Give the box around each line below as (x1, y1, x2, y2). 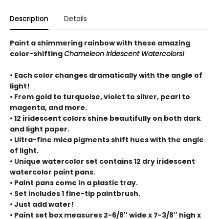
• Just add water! (10, 199, 74, 209)
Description (10, 13, 48, 23)
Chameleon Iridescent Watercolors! (64, 48, 184, 59)
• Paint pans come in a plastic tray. (10, 177, 138, 188)
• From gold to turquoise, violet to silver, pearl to (10, 91, 190, 102)
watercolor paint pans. (10, 167, 95, 177)
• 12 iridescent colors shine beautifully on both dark (10, 113, 201, 123)
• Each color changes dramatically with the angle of (10, 70, 202, 80)
